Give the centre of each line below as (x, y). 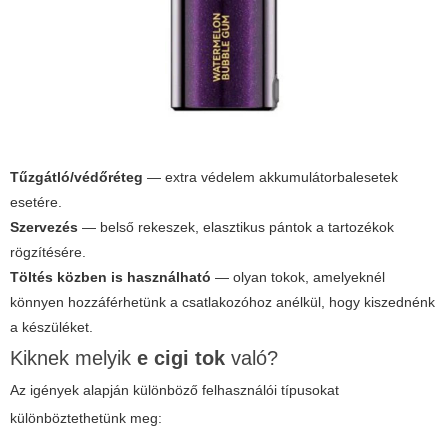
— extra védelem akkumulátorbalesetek (270, 177)
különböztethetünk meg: (86, 418)
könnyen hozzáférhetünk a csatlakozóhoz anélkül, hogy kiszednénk (222, 302)
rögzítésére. (48, 252)
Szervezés (44, 227)
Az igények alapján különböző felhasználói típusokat (174, 390)
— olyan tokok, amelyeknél (298, 277)
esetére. (36, 202)
